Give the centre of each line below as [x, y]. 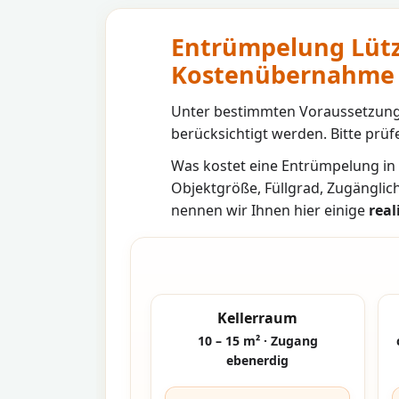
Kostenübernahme [283, 74]
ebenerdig [258, 361]
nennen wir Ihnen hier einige [270, 210]
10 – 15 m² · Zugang [257, 341]
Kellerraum [258, 318]
